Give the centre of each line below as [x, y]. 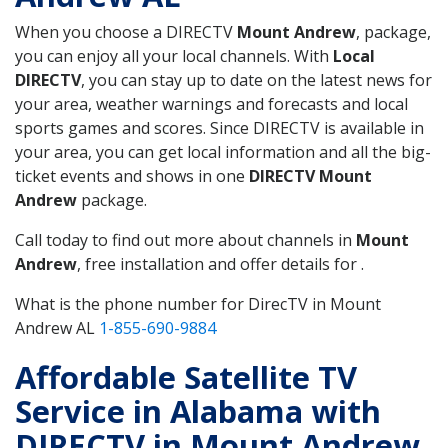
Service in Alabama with [198, 410]
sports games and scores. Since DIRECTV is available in [219, 127]
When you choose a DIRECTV [126, 31]
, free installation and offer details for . [220, 263]
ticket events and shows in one [132, 175]
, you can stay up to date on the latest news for [256, 79]
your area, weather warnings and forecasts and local [211, 103]
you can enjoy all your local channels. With [174, 55]
